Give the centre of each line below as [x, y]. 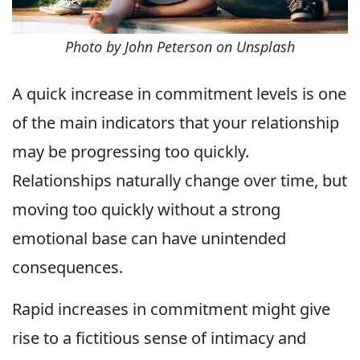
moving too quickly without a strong [146, 209]
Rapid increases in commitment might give [171, 309]
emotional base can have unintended [149, 238]
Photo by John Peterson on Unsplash [180, 46]
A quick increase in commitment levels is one [179, 93]
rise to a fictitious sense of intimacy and [159, 337]
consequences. [67, 267]
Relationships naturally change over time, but [180, 180]
